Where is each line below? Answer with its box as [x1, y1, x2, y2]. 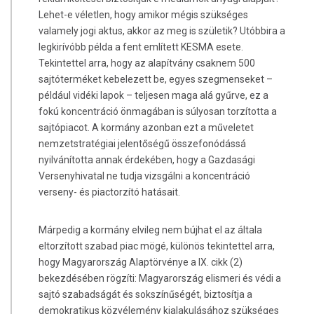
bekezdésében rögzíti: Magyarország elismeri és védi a [38, 273, 281, 285]
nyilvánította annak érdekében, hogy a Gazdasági [38, 153, 255, 165]
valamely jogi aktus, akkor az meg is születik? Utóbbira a [38, 25, 285, 36]
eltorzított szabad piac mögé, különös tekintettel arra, [38, 240, 275, 252]
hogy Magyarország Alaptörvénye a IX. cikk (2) [38, 257, 243, 268]
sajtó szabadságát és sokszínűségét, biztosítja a [38, 289, 252, 301]
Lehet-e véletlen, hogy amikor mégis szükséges [38, 8, 248, 20]
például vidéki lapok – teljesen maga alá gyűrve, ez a [38, 89, 268, 101]
